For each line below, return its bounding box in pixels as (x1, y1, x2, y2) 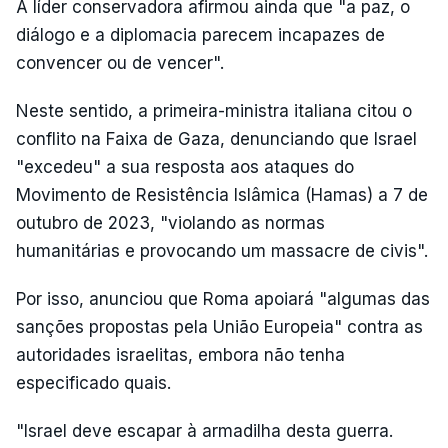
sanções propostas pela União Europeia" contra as (16, 316, 423, 337)
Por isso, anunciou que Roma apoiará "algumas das (16, 288, 430, 309)
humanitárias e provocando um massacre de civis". (16, 240, 428, 261)
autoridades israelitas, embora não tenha (16, 344, 345, 365)
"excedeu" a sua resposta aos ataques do (16, 156, 354, 177)
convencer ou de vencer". (16, 52, 224, 73)
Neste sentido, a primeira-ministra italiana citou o (16, 100, 412, 121)
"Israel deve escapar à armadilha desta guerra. (16, 420, 393, 441)
